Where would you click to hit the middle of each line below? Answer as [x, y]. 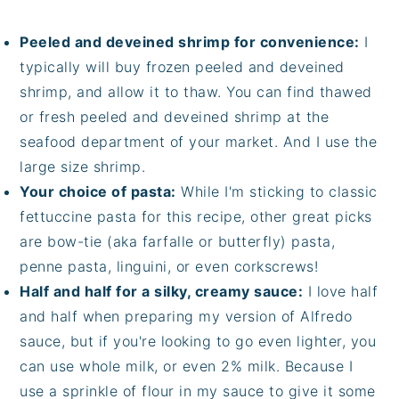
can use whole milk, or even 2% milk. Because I [187, 366]
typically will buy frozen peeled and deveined [182, 67]
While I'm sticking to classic [277, 192]
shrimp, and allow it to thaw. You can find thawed [196, 92]
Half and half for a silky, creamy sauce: [162, 292]
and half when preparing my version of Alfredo [186, 317]
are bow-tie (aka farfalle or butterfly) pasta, [178, 242]
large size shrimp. [83, 167]
